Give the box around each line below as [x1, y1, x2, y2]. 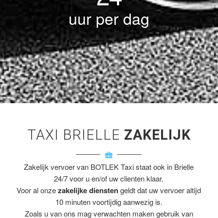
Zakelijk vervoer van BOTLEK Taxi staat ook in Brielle [24, 161, 194, 172]
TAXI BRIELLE [27, 126, 124, 143]
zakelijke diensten [58, 184, 121, 196]
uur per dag [69, 6, 149, 29]
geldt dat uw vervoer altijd [120, 184, 201, 195]
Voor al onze [17, 184, 58, 195]
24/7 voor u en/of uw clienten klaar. [54, 173, 164, 183]
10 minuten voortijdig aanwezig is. [55, 196, 163, 207]
